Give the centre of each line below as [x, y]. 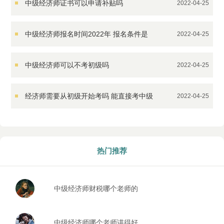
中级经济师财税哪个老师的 [96, 188]
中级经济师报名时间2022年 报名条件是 [87, 34]
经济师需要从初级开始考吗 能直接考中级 [89, 96]
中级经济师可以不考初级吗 [67, 65]
